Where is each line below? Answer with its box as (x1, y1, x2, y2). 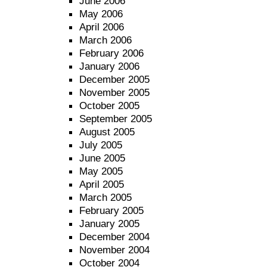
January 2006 (79, 60, 139, 72)
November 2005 (79, 86, 150, 98)
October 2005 (79, 100, 139, 111)
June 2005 (79, 152, 125, 164)
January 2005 (79, 218, 139, 229)
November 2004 (79, 244, 150, 256)
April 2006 (79, 21, 124, 33)
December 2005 (79, 73, 150, 85)
